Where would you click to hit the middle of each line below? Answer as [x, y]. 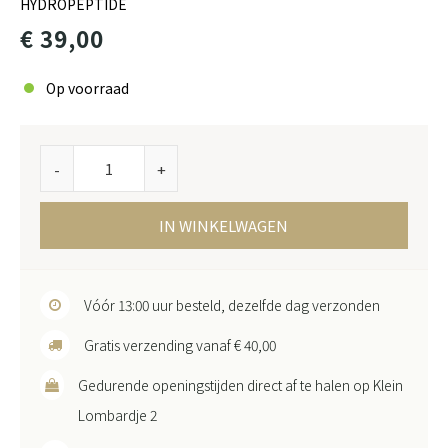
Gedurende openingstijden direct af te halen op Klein [241, 385]
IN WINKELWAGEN [224, 225]
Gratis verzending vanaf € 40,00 [180, 345]
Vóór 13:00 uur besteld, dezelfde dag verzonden [232, 305]
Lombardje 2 [118, 415]
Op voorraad [87, 88]
